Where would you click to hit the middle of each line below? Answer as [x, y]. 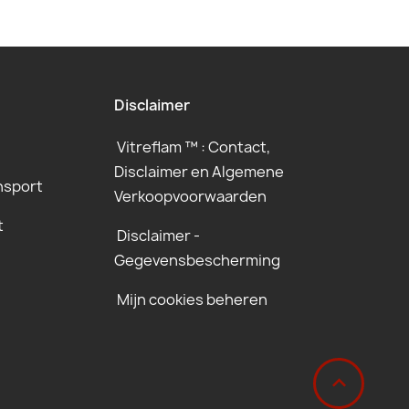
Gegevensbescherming [197, 260]
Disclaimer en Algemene [199, 172]
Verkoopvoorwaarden [190, 196]
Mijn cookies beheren [192, 299]
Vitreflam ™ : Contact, [193, 147]
